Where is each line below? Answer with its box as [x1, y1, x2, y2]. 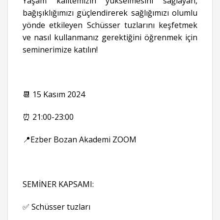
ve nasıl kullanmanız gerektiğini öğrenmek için [23, 31, 197, 43]
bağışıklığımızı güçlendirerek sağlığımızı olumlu [23, 7, 197, 18]
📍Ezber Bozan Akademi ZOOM [23, 134, 138, 145]
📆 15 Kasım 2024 [23, 89, 85, 100]
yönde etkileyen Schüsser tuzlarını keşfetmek [23, 19, 197, 30]
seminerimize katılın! [23, 44, 98, 55]
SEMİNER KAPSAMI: [23, 179, 94, 190]
